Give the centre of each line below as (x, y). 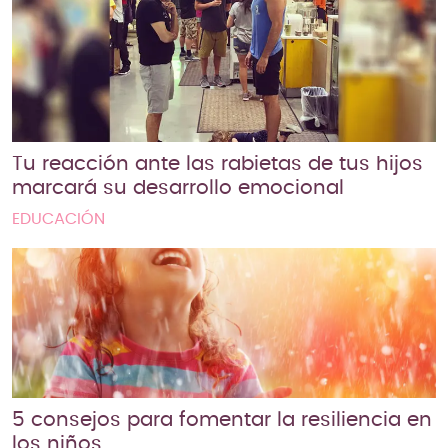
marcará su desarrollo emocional (178, 188)
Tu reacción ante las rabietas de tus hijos (217, 164)
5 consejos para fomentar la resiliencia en (222, 420)
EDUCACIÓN (58, 219)
